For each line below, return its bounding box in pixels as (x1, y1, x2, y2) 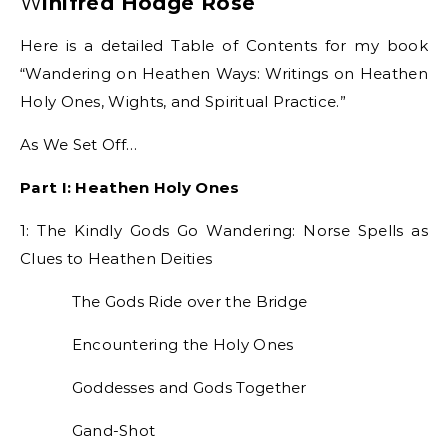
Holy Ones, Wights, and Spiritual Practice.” (20, 92, 346, 111)
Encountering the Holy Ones (20, 335, 294, 354)
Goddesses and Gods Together (20, 378, 307, 397)
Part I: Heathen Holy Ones (20, 178, 240, 197)
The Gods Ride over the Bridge (20, 292, 308, 311)
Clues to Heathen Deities (20, 249, 213, 268)
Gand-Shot (20, 421, 156, 440)
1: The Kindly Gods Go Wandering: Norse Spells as (20, 221, 428, 240)
